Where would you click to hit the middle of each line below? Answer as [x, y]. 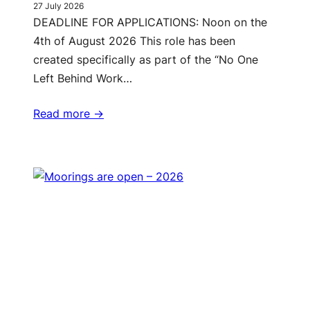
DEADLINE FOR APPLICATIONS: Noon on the [150, 22]
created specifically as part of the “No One [146, 60]
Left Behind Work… [83, 79]
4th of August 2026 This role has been [134, 41]
